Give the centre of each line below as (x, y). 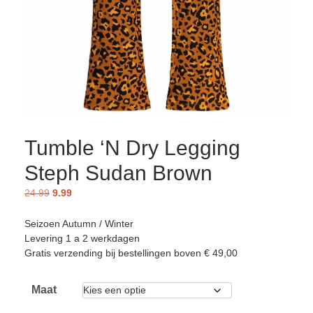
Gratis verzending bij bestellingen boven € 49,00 (131, 253)
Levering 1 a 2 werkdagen (82, 239)
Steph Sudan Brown (118, 173)
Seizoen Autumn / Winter (79, 224)
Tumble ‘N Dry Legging (132, 147)
